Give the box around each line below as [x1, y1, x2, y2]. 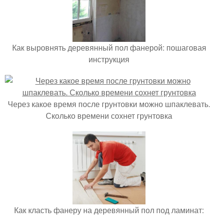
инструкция [89, 53, 129, 65]
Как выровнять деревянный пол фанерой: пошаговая [12, 41, 206, 53]
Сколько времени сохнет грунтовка [46, 109, 172, 121]
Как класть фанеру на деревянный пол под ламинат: [14, 204, 204, 216]
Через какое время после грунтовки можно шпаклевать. [8, 98, 210, 109]
